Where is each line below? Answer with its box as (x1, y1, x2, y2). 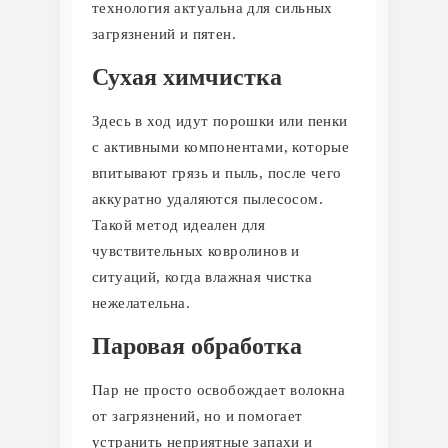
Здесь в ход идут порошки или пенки (92, 112, 348, 129)
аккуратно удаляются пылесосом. (92, 190, 323, 207)
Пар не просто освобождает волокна (92, 381, 346, 398)
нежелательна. (92, 294, 191, 311)
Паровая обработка (92, 332, 302, 359)
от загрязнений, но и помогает (92, 407, 303, 424)
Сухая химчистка (92, 63, 282, 90)
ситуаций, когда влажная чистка (92, 268, 312, 285)
